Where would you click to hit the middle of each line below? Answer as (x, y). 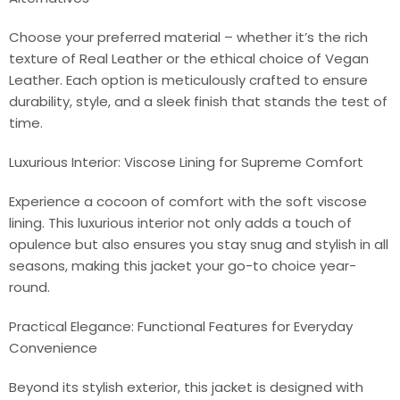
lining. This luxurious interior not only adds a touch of (180, 222)
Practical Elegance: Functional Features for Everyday (181, 326)
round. (29, 287)
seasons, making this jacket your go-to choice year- (183, 265)
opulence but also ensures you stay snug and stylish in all (199, 244)
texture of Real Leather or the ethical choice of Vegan (189, 58)
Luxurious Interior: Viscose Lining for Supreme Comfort (186, 162)
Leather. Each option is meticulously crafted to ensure (188, 79)
